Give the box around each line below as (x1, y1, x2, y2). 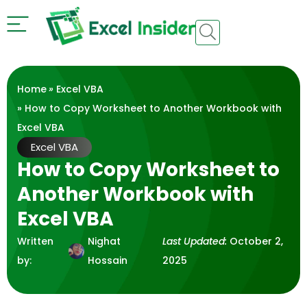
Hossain (88, 254, 128, 268)
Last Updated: (162, 234, 228, 249)
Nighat (88, 234, 121, 249)
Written (17, 234, 53, 249)
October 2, (230, 234, 284, 249)
